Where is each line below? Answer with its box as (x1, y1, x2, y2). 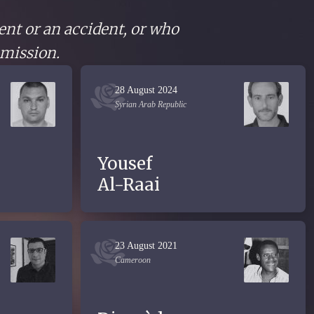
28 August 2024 (115, 85, 177, 95)
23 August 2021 (115, 240, 177, 251)
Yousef (97, 153, 152, 175)
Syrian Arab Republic (115, 100, 186, 109)
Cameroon (115, 255, 151, 265)
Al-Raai (97, 174, 160, 196)
